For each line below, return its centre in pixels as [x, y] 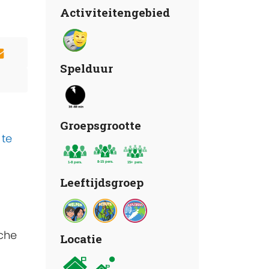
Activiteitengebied [115, 12]
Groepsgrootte [101, 125]
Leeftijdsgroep [102, 182]
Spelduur [86, 68]
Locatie [81, 239]
